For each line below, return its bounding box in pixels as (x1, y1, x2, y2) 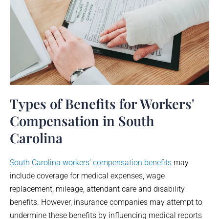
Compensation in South (10, 111, 154, 130)
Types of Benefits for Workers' (10, 94, 195, 112)
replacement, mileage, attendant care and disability (10, 184, 185, 194)
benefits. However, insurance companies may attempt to (10, 197, 202, 207)
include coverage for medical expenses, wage (10, 171, 165, 180)
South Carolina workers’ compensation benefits (10, 157, 172, 167)
